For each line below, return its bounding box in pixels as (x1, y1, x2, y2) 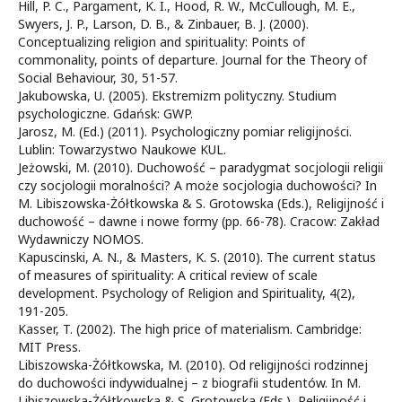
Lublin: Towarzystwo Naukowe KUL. (18, 141, 226, 158)
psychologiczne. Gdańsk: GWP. (18, 105, 193, 122)
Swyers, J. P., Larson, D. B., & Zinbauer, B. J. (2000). (18, 15, 309, 32)
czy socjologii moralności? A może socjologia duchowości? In (18, 177, 377, 194)
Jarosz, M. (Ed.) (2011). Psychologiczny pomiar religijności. (18, 123, 352, 140)
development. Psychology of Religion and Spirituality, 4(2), (18, 284, 355, 301)
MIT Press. (18, 338, 81, 355)
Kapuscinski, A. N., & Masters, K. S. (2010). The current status (18, 249, 376, 266)
